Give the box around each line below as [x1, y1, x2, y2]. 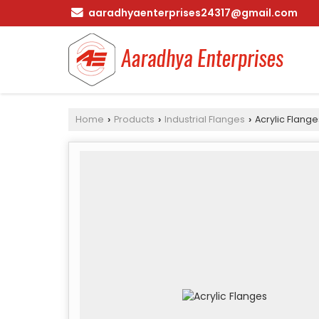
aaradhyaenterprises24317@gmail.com [88, 6, 298, 20]
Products [114, 113, 155, 125]
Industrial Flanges [164, 113, 245, 125]
